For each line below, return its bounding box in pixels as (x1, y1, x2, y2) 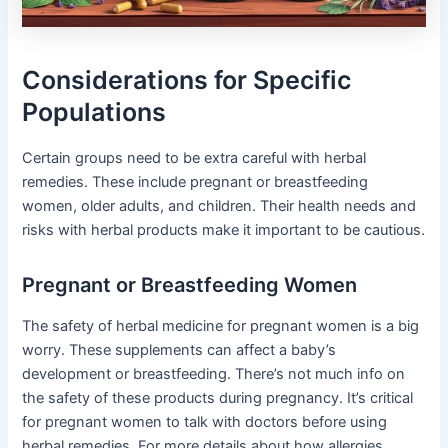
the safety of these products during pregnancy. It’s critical (22, 388, 414, 407)
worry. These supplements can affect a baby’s (22, 340, 337, 359)
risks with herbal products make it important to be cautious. (22, 220, 426, 239)
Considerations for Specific (22, 65, 352, 96)
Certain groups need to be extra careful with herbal (22, 148, 367, 167)
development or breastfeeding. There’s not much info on (22, 364, 406, 383)
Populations (22, 97, 167, 128)
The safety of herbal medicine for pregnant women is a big (22, 316, 420, 335)
